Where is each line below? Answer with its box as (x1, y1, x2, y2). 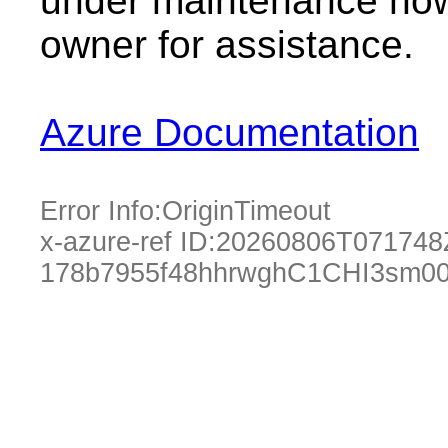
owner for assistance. (40, 23, 414, 66)
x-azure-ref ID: (40, 227, 216, 257)
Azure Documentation (40, 111, 419, 154)
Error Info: (40, 196, 162, 226)
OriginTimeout (162, 196, 331, 226)
